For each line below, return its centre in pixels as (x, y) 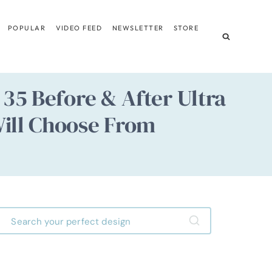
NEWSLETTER (138, 28)
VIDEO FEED (79, 28)
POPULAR (27, 28)
